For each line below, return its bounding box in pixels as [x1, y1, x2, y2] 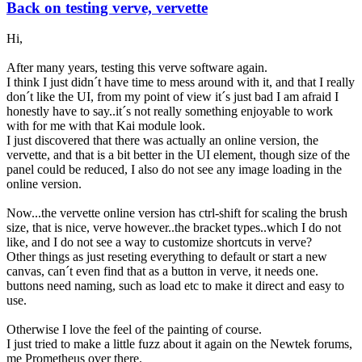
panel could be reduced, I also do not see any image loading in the [6, 162, 342, 177]
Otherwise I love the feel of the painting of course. [6, 322, 262, 337]
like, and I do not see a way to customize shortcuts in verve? [6, 235, 312, 250]
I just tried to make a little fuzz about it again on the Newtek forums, [6, 337, 352, 351]
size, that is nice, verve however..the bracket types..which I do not [6, 221, 341, 235]
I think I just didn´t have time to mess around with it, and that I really [6, 75, 355, 90]
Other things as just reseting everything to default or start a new [6, 250, 327, 264]
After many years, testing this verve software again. [6, 61, 267, 75]
